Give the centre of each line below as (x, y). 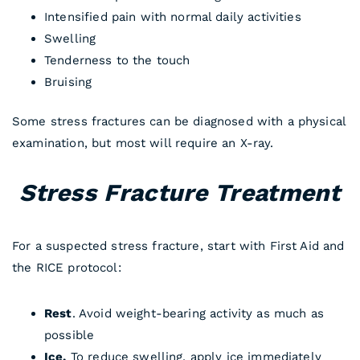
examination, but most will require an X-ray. (143, 143)
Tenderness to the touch (117, 60)
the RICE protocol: (67, 268)
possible (70, 335)
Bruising (68, 82)
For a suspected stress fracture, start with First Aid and (178, 246)
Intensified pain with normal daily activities (173, 16)
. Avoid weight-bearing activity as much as (198, 314)
